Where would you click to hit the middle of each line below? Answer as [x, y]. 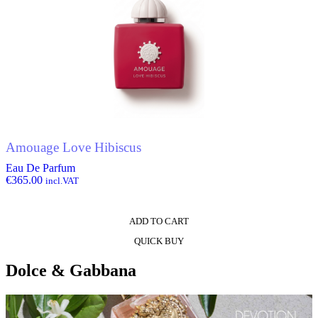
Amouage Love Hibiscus [73, 148]
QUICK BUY [159, 241]
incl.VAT [62, 180]
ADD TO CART [159, 221]
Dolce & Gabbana [71, 270]
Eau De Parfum [40, 168]
